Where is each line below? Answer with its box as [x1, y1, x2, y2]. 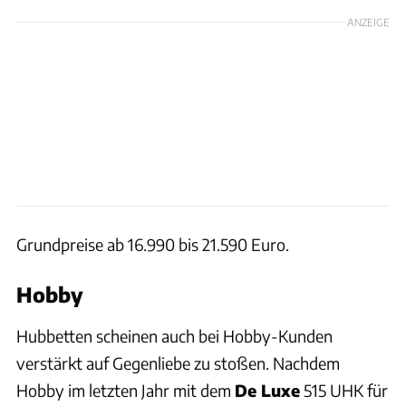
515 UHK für [300, 379, 388, 401]
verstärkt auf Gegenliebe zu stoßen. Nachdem [16, 352, 340, 373]
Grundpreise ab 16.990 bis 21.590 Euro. [16, 233, 289, 255]
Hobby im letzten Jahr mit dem [16, 379, 235, 401]
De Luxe [235, 379, 300, 401]
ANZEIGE [347, 14, 390, 28]
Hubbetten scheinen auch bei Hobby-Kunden [16, 324, 333, 346]
